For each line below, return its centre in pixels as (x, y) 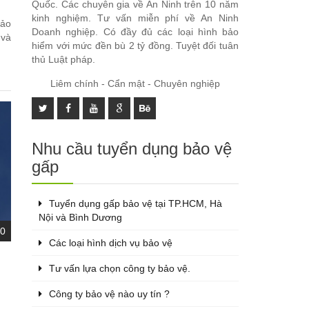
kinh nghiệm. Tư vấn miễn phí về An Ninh (135, 18)
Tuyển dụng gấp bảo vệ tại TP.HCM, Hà (136, 203)
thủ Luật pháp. (64, 59)
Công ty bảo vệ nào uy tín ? (110, 293)
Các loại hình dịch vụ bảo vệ (111, 242)
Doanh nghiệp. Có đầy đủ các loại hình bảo (135, 31)
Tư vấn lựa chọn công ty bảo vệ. (120, 268)
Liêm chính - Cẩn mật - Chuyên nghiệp (136, 83)
